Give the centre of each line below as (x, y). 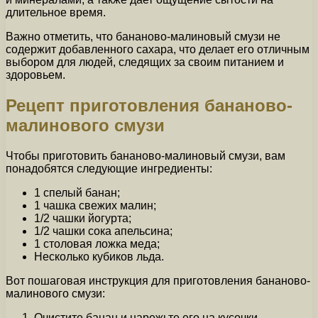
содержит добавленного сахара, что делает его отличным (158, 50)
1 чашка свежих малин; (95, 205)
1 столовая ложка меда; (97, 243)
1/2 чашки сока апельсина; (103, 231)
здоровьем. (35, 75)
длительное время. (56, 13)
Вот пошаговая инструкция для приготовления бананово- (158, 280)
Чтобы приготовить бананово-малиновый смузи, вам (146, 155)
